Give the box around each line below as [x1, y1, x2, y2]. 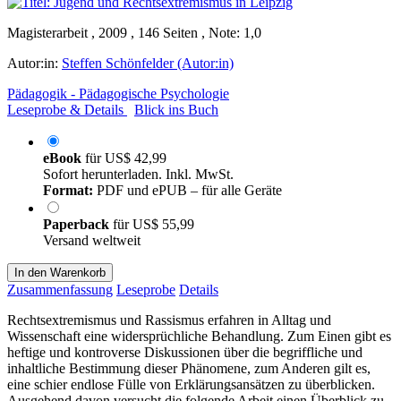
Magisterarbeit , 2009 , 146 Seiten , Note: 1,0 [7, 24, 261, 40]
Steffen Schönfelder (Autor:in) [62, 55, 234, 71]
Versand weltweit [43, 232, 141, 248]
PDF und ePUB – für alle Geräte [93, 182, 282, 198]
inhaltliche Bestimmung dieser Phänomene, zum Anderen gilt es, [7, 360, 371, 376]
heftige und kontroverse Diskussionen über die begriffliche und [7, 344, 363, 360]
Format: [43, 182, 93, 198]
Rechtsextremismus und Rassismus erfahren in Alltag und [7, 311, 331, 328]
